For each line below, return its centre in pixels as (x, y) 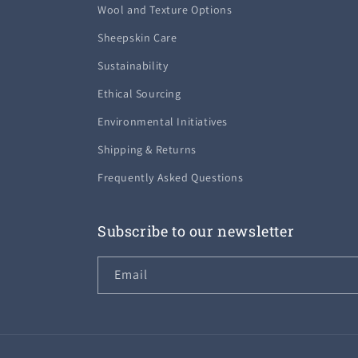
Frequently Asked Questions (171, 177)
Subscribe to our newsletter (196, 231)
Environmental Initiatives (163, 121)
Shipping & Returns (147, 149)
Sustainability (133, 66)
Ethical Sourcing (139, 93)
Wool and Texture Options (165, 10)
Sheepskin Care (137, 38)
